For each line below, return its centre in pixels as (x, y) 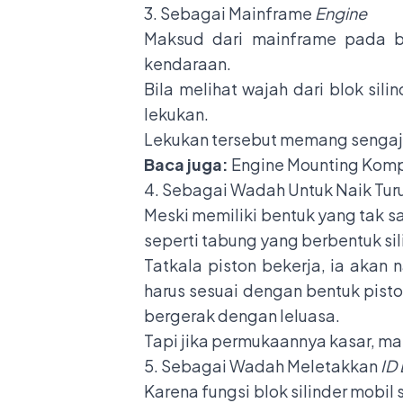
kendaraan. (189, 63)
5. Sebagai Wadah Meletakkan (262, 365)
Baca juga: (188, 164)
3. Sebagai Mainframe (229, 13)
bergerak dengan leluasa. (243, 315)
